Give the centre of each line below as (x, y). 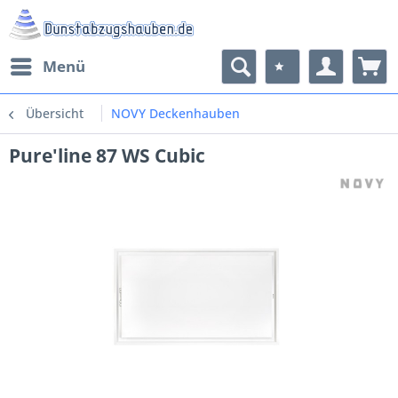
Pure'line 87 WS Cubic (107, 155)
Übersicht (55, 113)
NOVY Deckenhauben (175, 113)
